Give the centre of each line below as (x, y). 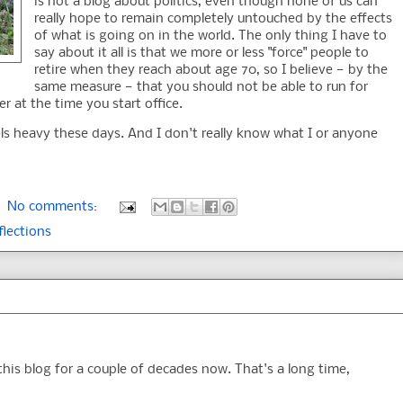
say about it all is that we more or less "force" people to (201, 54)
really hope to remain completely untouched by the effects (213, 19)
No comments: (54, 207)
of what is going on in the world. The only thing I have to (210, 36)
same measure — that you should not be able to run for (201, 88)
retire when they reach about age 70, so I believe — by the (211, 71)
